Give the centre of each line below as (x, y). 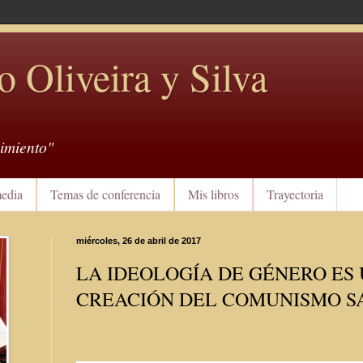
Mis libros (214, 194)
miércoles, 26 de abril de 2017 (139, 240)
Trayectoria (295, 194)
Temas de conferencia (105, 194)
